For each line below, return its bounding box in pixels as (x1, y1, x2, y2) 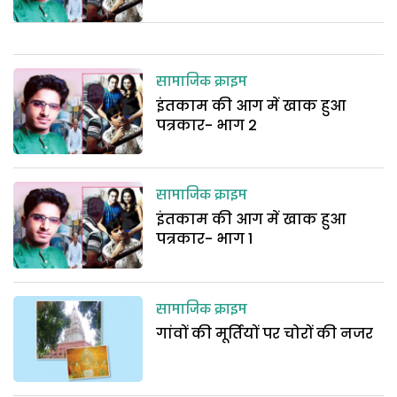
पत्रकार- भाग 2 (156, 114, 258, 136)
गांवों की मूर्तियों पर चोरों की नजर (156, 323, 374, 344)
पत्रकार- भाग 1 (156, 229, 253, 250)
